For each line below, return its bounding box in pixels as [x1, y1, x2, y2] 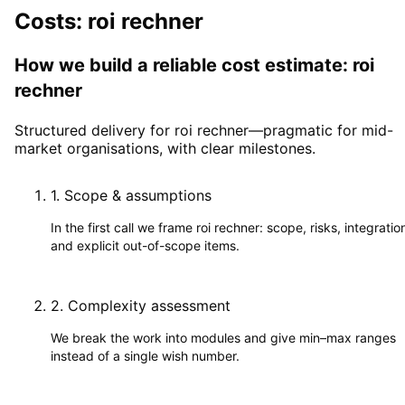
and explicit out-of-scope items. [51, 237, 240, 253]
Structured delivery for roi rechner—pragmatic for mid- [14, 120, 393, 139]
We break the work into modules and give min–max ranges [51, 329, 396, 345]
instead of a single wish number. [51, 347, 240, 363]
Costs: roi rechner [14, 7, 203, 34]
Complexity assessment [68, 296, 231, 315]
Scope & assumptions [64, 185, 212, 204]
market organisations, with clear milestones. [14, 138, 316, 157]
